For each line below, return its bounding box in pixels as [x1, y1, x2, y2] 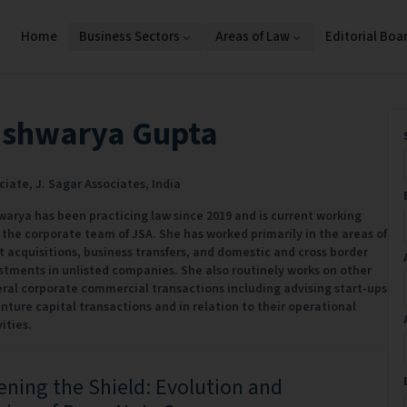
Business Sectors [79, 26, 180, 46]
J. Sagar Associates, [35, 175, 152, 194]
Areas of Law [215, 26, 290, 46]
